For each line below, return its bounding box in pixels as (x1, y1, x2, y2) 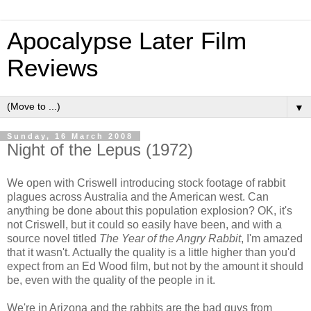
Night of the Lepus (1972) (7, 140, 193, 159)
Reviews (7, 55, 99, 81)
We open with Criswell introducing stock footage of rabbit (7, 176, 285, 189)
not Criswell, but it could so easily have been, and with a (7, 218, 282, 230)
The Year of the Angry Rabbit (99, 232, 241, 244)
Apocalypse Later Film (7, 28, 246, 54)
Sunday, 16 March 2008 (7, 132, 133, 140)
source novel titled (7, 232, 99, 244)
